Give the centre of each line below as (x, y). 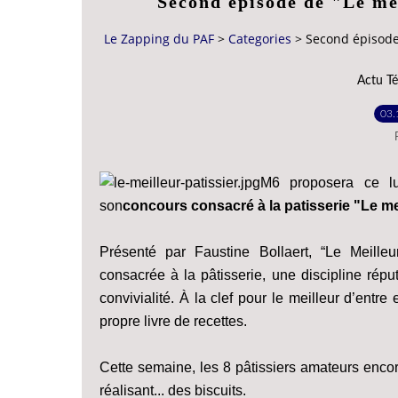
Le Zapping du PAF (159, 39)
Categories (260, 39)
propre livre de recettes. (173, 321)
